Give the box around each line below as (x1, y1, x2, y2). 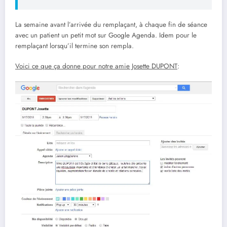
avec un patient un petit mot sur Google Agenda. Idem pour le (15, 30, 197, 40)
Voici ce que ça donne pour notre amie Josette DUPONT (15, 61, 177, 71)
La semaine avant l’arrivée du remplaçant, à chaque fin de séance (15, 19, 207, 29)
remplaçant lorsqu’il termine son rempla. (15, 41, 134, 51)
